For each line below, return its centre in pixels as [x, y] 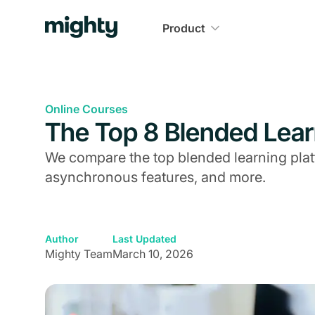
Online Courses [86, 109]
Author [62, 239]
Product [184, 28]
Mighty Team [79, 254]
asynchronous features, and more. [155, 177]
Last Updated [144, 239]
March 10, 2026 [153, 254]
